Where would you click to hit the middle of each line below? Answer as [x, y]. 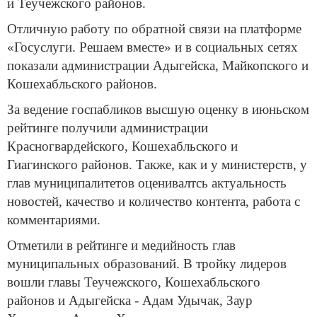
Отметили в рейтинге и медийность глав [121, 245]
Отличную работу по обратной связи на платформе [154, 28]
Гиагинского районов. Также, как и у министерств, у [157, 164]
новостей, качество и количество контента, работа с [154, 201]
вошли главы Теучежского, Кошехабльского [134, 282]
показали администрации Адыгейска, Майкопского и [158, 65]
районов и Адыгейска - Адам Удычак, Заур [130, 300]
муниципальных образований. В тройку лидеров [147, 263]
